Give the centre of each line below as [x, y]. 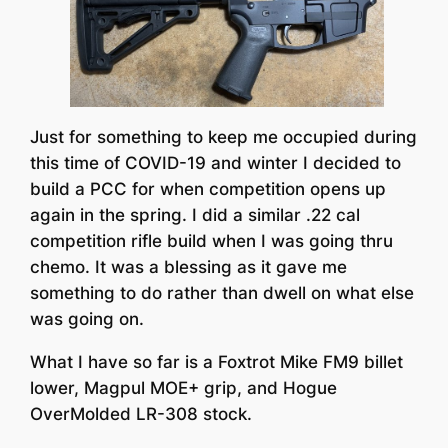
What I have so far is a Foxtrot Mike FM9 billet [217, 361]
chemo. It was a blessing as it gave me [189, 267]
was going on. [87, 319]
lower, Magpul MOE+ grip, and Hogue [184, 387]
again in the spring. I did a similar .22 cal [195, 215]
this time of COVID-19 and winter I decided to [216, 163]
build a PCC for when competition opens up [208, 189]
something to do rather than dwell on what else [222, 293]
